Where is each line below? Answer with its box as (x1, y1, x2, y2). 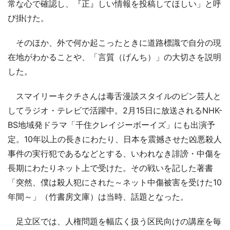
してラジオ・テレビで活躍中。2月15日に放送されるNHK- (8, 105, 222, 116)
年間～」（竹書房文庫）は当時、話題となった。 (8, 191, 188, 202)
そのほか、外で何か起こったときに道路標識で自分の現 (8, 37, 221, 48)
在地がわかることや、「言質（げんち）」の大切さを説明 (8, 51, 221, 62)
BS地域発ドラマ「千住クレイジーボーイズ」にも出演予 (8, 119, 215, 130)
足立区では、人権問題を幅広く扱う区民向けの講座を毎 (8, 216, 221, 226)
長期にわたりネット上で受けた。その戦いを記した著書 (8, 162, 213, 173)
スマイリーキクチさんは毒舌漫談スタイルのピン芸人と (8, 90, 221, 101)
